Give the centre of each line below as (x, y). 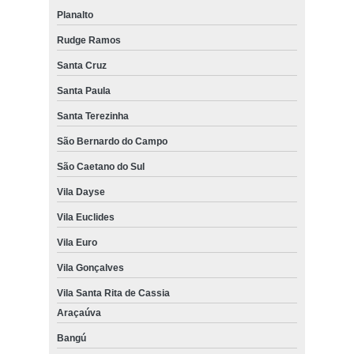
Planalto (75, 15)
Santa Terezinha (92, 117)
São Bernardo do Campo (112, 142)
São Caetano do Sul (100, 167)
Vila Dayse (81, 192)
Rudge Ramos (88, 41)
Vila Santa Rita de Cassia (113, 294)
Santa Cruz (81, 66)
